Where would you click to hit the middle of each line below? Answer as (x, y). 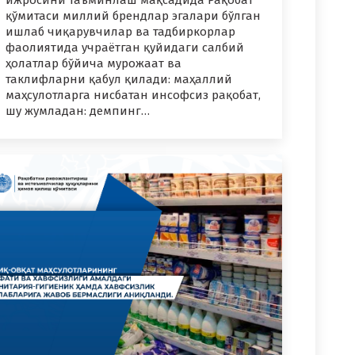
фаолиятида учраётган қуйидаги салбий (125, 48)
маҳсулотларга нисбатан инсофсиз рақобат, (133, 95)
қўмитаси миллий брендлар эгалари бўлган (133, 16)
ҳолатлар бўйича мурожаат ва (94, 64)
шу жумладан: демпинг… (78, 111)
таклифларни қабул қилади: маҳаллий (119, 80)
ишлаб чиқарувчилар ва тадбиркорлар (120, 32)
